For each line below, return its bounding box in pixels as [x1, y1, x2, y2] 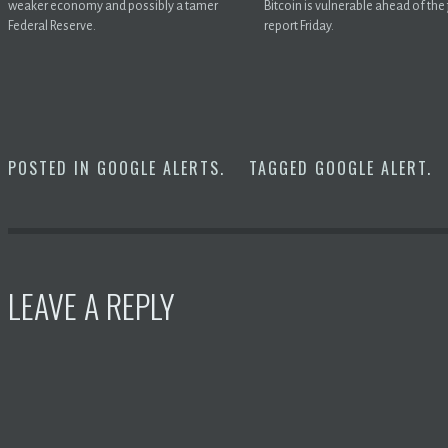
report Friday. [264, 18, 335, 33]
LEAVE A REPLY [8, 281, 175, 329]
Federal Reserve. [8, 18, 96, 33]
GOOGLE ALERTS [97, 155, 220, 180]
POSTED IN [8, 155, 97, 180]
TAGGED [249, 155, 315, 180]
